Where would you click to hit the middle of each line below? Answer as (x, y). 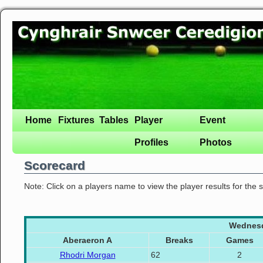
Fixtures (76, 120)
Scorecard (55, 165)
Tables (114, 120)
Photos (216, 142)
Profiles (151, 142)
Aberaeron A (87, 240)
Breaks (179, 240)
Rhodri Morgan (87, 255)
